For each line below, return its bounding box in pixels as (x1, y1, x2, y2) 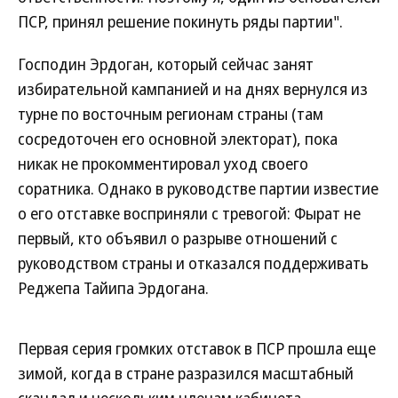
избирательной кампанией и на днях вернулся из (18, 78, 368, 99)
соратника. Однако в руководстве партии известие (18, 178, 378, 199)
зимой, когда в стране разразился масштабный (18, 362, 354, 384)
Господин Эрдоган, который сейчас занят (18, 53, 314, 75)
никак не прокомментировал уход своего (18, 153, 308, 174)
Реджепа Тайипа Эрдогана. (18, 277, 209, 298)
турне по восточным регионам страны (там (18, 103, 323, 124)
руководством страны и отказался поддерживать (18, 252, 369, 274)
